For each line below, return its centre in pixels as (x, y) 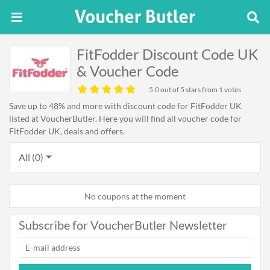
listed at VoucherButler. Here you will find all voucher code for (125, 118)
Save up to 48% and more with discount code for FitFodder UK (125, 106)
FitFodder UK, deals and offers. (67, 131)
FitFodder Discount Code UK (167, 54)
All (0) (31, 157)
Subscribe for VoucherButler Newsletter (123, 225)
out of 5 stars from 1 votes (200, 89)
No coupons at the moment (135, 196)
